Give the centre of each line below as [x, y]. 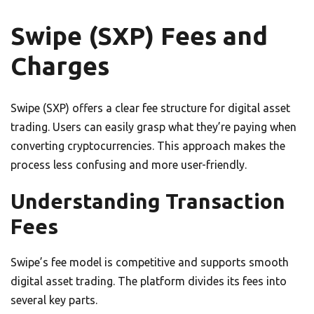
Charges [60, 66]
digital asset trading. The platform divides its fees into [149, 281]
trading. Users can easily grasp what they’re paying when [153, 127]
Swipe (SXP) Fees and [139, 35]
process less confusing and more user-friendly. [129, 164]
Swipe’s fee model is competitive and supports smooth [150, 262]
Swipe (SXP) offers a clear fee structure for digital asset [150, 108]
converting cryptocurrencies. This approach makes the [148, 145]
